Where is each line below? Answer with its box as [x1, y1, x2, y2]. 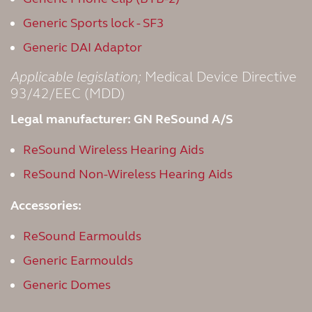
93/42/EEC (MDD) [10, 85, 125, 102]
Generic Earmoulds [23, 253, 133, 268]
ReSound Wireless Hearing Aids [23, 142, 204, 157]
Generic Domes [23, 277, 111, 292]
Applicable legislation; [10, 68, 141, 86]
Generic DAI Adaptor [23, 40, 142, 55]
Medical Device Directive [141, 68, 297, 86]
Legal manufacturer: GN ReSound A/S [10, 111, 233, 127]
